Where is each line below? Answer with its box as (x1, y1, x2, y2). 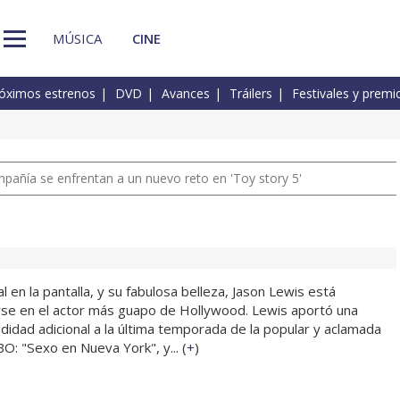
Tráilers (229, 85, 272, 103)
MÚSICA (53, 29, 102, 47)
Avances (162, 85, 210, 103)
